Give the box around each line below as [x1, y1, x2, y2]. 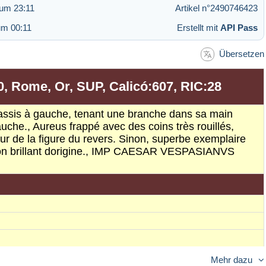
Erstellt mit [177, 22, 220, 33]
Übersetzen [219, 48, 264, 59]
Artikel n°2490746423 [175, 2, 258, 13]
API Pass [220, 22, 258, 33]
